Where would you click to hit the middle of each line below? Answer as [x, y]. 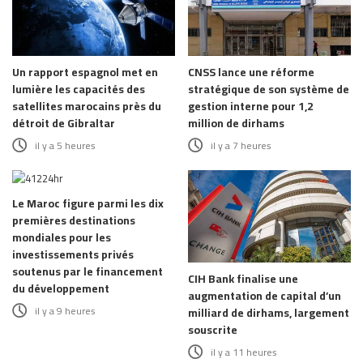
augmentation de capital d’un [265, 295]
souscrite [213, 329]
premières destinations [74, 221]
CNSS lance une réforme [251, 73]
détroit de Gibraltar [64, 124]
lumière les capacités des [79, 90]
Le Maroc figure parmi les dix [88, 204]
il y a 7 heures [241, 146]
